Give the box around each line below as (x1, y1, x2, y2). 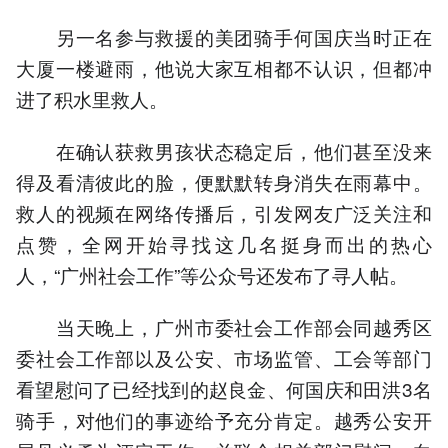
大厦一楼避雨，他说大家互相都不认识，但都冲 (16, 53, 432, 81)
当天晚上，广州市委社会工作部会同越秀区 (16, 312, 432, 340)
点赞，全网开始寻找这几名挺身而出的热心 (16, 229, 432, 257)
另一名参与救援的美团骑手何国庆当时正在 (16, 22, 432, 50)
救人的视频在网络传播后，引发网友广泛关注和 (16, 198, 432, 226)
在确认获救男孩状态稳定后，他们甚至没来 (16, 136, 432, 164)
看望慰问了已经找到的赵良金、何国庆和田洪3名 (16, 374, 432, 402)
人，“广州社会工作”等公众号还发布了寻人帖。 (16, 260, 408, 288)
